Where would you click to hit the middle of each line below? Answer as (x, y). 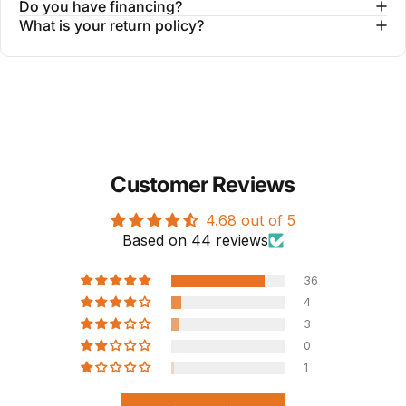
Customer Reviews (203, 185)
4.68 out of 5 (251, 221)
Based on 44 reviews (195, 241)
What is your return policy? (111, 26)
